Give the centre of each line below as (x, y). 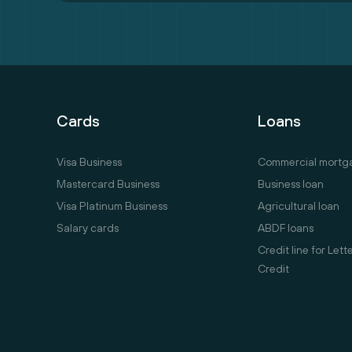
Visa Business (89, 162)
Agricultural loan (299, 206)
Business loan (291, 184)
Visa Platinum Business (112, 206)
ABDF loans (286, 228)
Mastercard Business (108, 184)
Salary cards (88, 228)
